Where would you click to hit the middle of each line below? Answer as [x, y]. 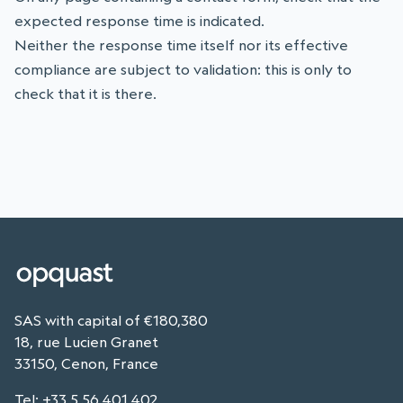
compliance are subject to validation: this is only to [183, 70]
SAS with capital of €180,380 [111, 321]
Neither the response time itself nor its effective [181, 45]
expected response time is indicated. [139, 21]
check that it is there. [85, 94]
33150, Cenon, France [86, 364]
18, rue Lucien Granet [86, 342]
